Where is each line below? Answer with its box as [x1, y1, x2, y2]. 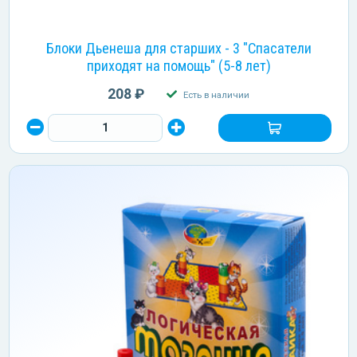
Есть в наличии [182, 88, 249, 100]
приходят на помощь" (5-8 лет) [86, 57, 271, 74]
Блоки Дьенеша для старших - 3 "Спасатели [45, 39, 312, 57]
